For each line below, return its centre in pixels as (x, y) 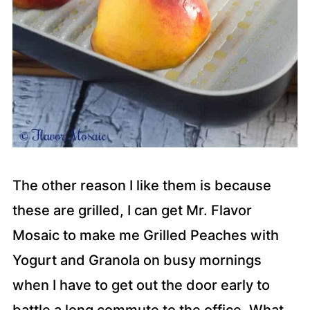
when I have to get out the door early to (141, 285)
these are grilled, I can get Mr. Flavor (132, 210)
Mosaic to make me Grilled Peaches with (145, 235)
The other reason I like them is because (142, 185)
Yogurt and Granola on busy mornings (137, 260)
